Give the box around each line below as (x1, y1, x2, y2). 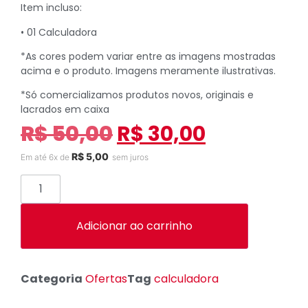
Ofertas (85, 270, 127, 287)
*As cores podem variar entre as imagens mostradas (21, 49, 276, 63)
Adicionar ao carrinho (76, 217, 192, 234)
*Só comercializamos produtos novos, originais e (21, 88, 254, 102)
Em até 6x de (21, 152, 71, 163)
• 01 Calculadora (21, 25, 97, 39)
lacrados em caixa (21, 102, 109, 117)
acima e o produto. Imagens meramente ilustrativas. (21, 64, 276, 78)
